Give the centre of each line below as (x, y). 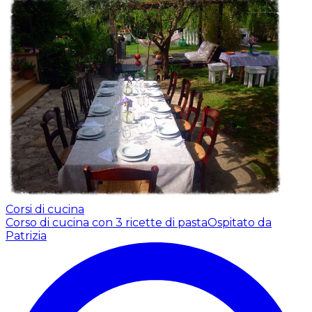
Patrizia (26, 235)
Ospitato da (240, 222)
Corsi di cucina (45, 209)
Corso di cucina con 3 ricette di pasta (107, 222)
